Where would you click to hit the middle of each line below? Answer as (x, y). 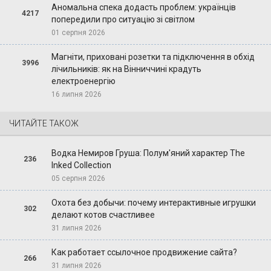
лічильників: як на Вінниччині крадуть (126, 69)
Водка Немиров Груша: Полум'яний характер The (148, 153)
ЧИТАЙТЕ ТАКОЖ (44, 123)
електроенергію (83, 81)
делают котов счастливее (103, 214)
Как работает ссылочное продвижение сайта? (144, 252)
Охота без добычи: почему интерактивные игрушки (153, 202)
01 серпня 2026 (78, 32)
